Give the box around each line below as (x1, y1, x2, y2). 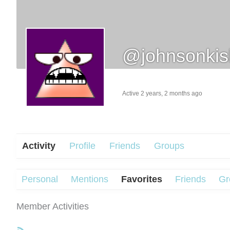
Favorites (121, 174, 162, 184)
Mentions (71, 174, 108, 184)
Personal (22, 174, 58, 184)
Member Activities (16, 201, 89, 212)
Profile (69, 141, 95, 151)
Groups (154, 141, 184, 151)
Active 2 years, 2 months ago (122, 89, 202, 97)
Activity (22, 141, 55, 151)
